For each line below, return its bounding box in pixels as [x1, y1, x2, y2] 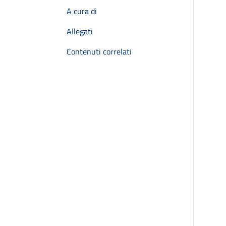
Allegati [67, 25, 93, 37]
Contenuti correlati [67, 45, 132, 58]
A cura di [67, 5, 97, 17]
